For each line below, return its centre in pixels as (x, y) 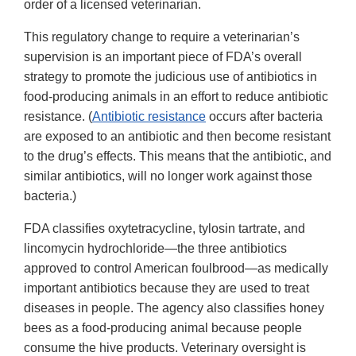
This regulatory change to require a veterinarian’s (162, 37)
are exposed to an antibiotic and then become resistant (177, 137)
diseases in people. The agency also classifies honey (174, 308)
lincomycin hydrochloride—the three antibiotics (155, 249)
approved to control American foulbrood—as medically (176, 269)
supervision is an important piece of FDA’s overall (163, 57)
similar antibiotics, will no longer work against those (168, 176)
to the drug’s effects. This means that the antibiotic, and (178, 157)
